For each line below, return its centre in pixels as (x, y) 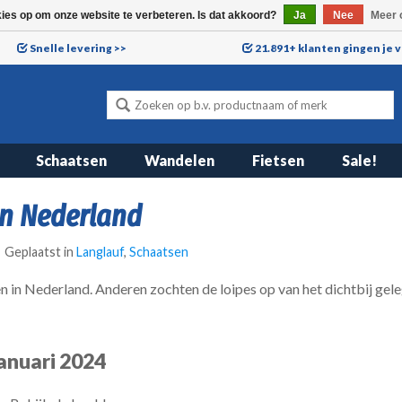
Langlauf (100, 251)
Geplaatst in (40, 251)
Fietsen (278, 160)
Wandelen (179, 160)
